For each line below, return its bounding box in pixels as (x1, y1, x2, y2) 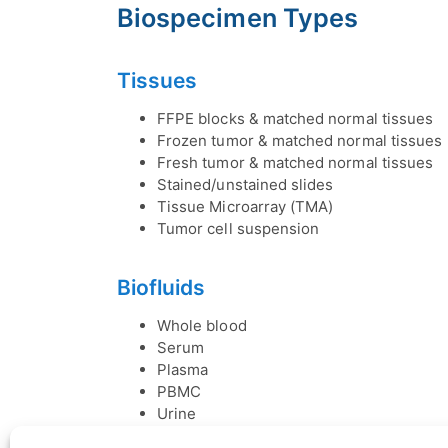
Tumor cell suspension (157, 219, 320, 239)
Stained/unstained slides (157, 175, 334, 195)
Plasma (157, 360, 209, 380)
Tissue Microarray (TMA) (157, 197, 334, 217)
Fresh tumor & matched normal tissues (157, 153, 434, 173)
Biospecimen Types (117, 2, 359, 34)
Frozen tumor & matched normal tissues (157, 131, 443, 151)
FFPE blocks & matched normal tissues (157, 109, 434, 129)
